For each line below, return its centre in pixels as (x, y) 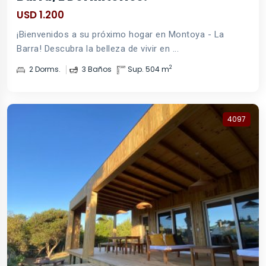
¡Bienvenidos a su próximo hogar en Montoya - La (121, 34)
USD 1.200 (40, 15)
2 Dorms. (44, 69)
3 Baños (96, 69)
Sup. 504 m (148, 69)
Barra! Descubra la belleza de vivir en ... (98, 48)
